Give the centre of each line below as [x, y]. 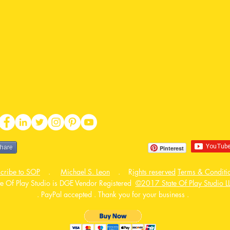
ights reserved [154, 172]
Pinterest [172, 148]
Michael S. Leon [85, 172]
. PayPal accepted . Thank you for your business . [113, 194]
